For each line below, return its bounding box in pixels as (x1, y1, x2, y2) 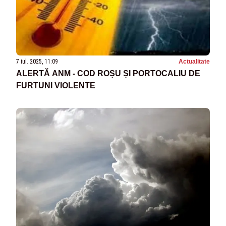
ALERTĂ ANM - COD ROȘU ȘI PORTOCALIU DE (16, 69, 200, 78)
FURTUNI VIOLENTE (16, 81, 95, 90)
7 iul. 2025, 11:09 (16, 58, 58, 65)
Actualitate (179, 58, 210, 65)
